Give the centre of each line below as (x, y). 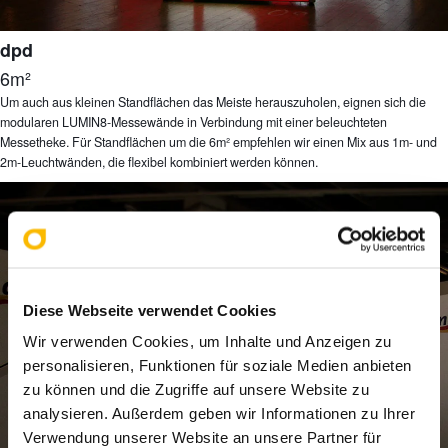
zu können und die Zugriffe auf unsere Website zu (196, 389)
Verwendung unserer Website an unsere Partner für (202, 437)
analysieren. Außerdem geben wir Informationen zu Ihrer (219, 413)
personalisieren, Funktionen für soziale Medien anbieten (217, 365)
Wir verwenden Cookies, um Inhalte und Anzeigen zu (207, 341)
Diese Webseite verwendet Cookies (149, 309)
